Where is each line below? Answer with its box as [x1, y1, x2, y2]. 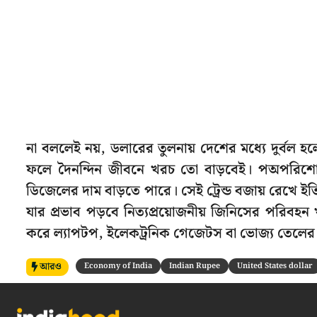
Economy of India [84, 259, 152, 272]
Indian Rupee [169, 259, 220, 272]
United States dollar [237, 259, 313, 272]
